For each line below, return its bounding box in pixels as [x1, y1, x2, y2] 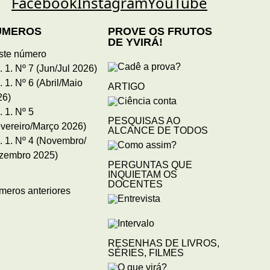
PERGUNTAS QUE [107, 159, 192, 170]
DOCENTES [107, 178, 163, 189]
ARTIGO [107, 81, 145, 92]
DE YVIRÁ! [107, 36, 163, 48]
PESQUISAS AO [107, 115, 180, 126]
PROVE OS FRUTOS [107, 25, 212, 37]
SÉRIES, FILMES [107, 247, 184, 258]
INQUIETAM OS [107, 169, 177, 180]
